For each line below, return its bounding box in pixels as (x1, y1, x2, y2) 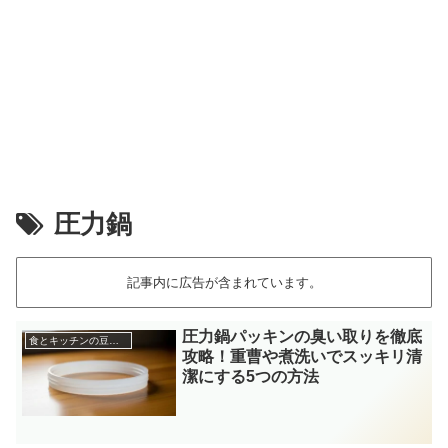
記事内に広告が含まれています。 (126, 275, 322, 291)
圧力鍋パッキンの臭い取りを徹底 (182, 328, 423, 345)
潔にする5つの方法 (182, 368, 320, 385)
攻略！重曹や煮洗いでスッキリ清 (182, 348, 423, 365)
